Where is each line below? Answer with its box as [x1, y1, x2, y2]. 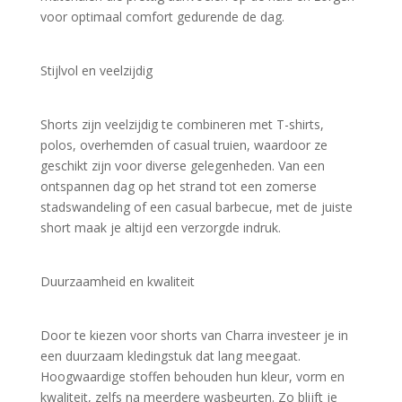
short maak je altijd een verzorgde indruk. [39, 218, 281, 236]
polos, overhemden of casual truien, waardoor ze [39, 135, 328, 153]
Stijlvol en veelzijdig [39, 61, 153, 79]
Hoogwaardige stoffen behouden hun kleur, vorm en [39, 367, 345, 385]
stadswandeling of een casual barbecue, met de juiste [39, 197, 353, 215]
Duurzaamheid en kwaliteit [39, 272, 195, 290]
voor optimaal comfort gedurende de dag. [39, 7, 284, 25]
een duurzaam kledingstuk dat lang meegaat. [39, 346, 301, 364]
